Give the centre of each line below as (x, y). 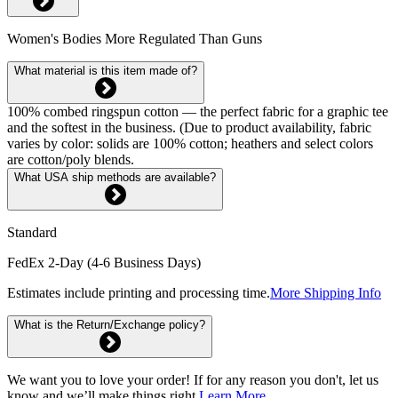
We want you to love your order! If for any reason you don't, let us (193, 379)
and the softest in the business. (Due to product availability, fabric (189, 127)
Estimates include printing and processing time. (139, 292)
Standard (32, 232)
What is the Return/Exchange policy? (110, 324)
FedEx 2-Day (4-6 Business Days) (104, 262)
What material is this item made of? (106, 70)
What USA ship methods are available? (115, 177)
